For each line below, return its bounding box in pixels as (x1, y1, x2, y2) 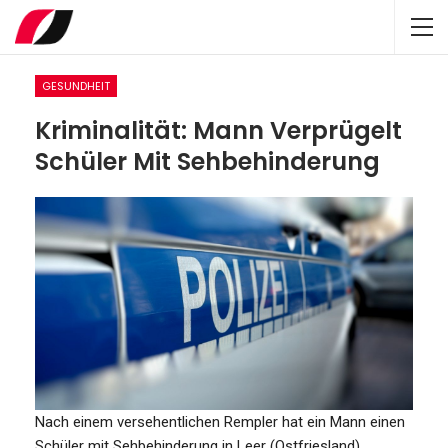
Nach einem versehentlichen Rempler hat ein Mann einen (35, 412, 405, 431)
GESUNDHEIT (42, 78, 110, 94)
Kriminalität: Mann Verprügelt (35, 114, 402, 147)
